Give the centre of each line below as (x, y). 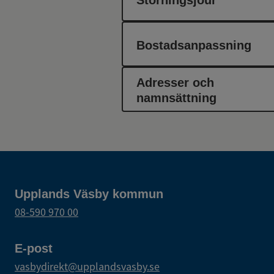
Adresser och (175, 83)
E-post (34, 248)
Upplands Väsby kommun (89, 194)
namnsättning (176, 98)
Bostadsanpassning (194, 45)
